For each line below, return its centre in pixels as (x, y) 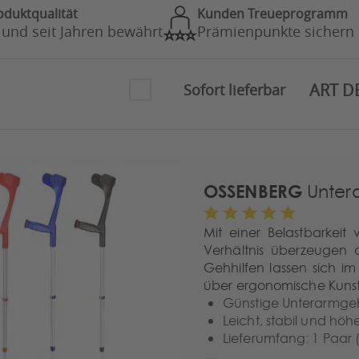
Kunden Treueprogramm (273, 14)
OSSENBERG (253, 191)
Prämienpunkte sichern (276, 31)
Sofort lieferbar (234, 89)
